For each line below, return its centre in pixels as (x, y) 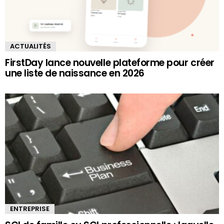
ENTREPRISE (30, 208)
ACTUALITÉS (30, 46)
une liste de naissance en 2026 (75, 73)
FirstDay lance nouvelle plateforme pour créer (110, 62)
